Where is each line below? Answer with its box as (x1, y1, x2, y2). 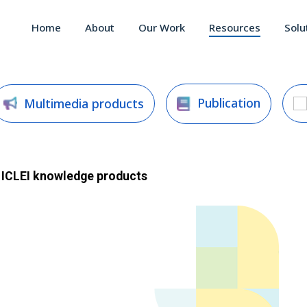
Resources (209, 20, 260, 34)
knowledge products (33, 169, 147, 183)
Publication (197, 94, 260, 111)
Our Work (138, 20, 185, 34)
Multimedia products (24, 95, 144, 112)
